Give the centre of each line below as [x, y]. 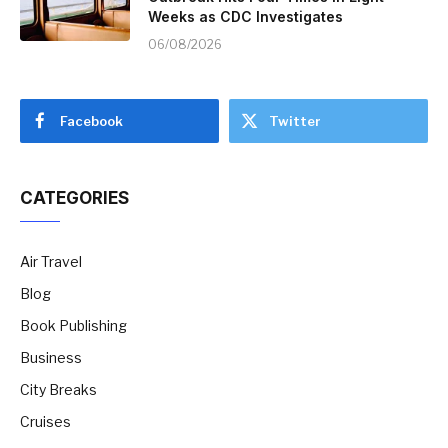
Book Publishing [73, 325]
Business [51, 357]
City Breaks [58, 389]
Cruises [45, 421]
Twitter [295, 120]
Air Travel [51, 261]
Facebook [91, 120]
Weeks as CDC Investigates [245, 16]
